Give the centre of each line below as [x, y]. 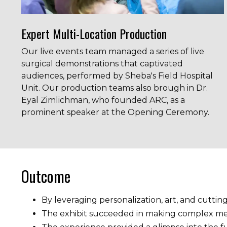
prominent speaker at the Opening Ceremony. [115, 112]
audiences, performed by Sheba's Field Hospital [117, 76]
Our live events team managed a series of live [113, 51]
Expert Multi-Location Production [94, 33]
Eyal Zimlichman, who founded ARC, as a [103, 100]
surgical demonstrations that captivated [102, 64]
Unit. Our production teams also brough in [109, 88]
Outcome [46, 176]
